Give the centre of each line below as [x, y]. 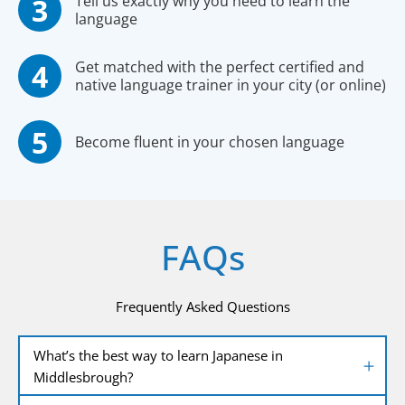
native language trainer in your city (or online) [231, 85]
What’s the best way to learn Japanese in [158, 355]
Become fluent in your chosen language [210, 142]
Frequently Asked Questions [202, 307]
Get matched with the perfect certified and [220, 67]
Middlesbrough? [83, 377]
